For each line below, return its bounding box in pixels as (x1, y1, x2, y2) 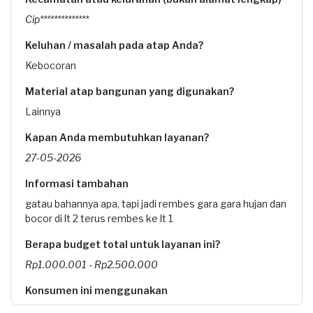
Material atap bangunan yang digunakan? (25, 85, 234, 97)
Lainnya (25, 105, 61, 117)
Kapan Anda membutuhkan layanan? (25, 131, 209, 143)
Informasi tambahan (25, 177, 129, 189)
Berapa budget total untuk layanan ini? (25, 238, 220, 250)
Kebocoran (25, 59, 76, 71)
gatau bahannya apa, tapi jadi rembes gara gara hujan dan (25, 198, 286, 210)
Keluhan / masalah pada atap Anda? (25, 39, 203, 51)
